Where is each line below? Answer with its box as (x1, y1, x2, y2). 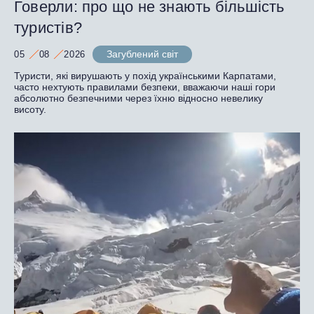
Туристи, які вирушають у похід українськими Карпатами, (14, 69, 276, 81)
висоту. (14, 103, 49, 115)
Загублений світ (107, 48, 179, 60)
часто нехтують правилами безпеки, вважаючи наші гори (14, 81, 275, 93)
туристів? (14, 18, 87, 36)
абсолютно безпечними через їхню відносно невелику (14, 92, 263, 104)
